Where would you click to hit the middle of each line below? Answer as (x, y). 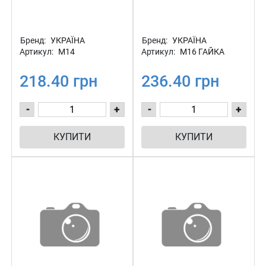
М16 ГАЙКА (201, 52)
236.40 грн (180, 81)
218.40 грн (58, 81)
